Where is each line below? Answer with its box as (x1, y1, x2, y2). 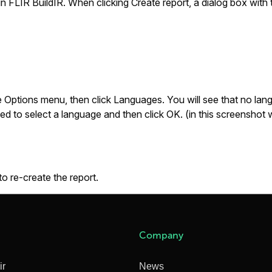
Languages (114, 93, 162, 106)
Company (139, 230, 184, 240)
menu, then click (38, 93, 114, 106)
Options (4, 93, 38, 106)
